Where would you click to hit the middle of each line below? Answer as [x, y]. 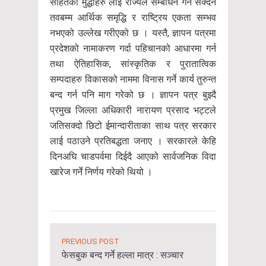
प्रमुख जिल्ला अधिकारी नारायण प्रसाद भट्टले [133, 110]
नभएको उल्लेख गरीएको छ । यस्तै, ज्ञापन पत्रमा [133, 33]
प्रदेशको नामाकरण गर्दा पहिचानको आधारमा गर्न [133, 48]
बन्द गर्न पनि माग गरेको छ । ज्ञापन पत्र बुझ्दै [133, 94]
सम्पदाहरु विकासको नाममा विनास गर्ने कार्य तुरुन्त [133, 79]
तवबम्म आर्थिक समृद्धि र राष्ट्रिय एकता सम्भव [133, 17]
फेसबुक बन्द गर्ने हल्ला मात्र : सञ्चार [123, 255]
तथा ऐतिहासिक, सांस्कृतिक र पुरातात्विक [133, 64]
